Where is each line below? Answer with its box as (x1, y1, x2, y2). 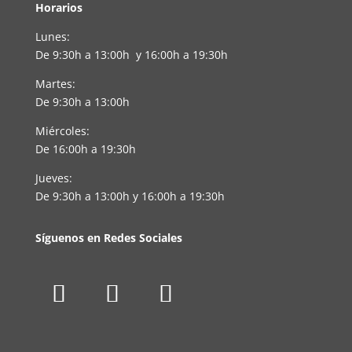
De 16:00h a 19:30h (35, 141, 136, 157)
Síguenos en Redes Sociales (35, 230, 182, 246)
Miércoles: (35, 123, 90, 139)
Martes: (35, 76, 75, 92)
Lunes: (35, 29, 70, 45)
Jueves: (35, 170, 72, 186)
